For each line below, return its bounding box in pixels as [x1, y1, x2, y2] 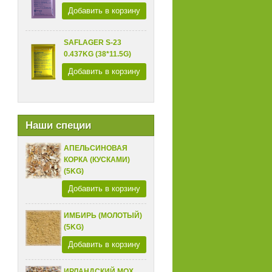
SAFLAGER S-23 [64, 38, 122, 47]
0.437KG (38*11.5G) [64, 50, 132, 59]
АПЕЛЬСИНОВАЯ [64, 143, 128, 152]
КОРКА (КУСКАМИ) [64, 155, 131, 164]
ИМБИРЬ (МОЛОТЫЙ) [64, 211, 143, 220]
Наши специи [25, 119, 91, 131]
